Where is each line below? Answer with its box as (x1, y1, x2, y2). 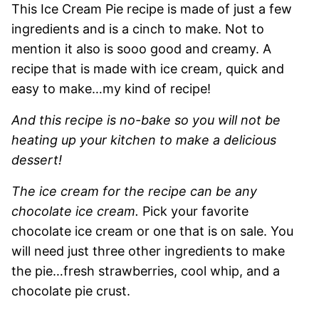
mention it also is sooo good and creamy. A (11, 41, 271, 56)
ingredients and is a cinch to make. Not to (11, 21, 264, 36)
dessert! (11, 152, 66, 167)
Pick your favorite (139, 203, 249, 219)
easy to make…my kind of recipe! (11, 80, 211, 96)
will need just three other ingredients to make (11, 243, 285, 258)
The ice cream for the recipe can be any (11, 183, 257, 199)
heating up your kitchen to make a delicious (11, 132, 276, 147)
